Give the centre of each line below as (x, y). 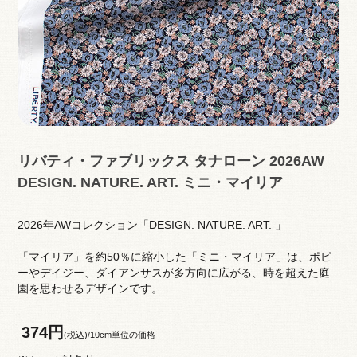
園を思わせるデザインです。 (90, 288)
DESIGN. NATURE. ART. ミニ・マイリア (150, 182)
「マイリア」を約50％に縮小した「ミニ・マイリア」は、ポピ (174, 256)
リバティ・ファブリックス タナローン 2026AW (171, 160)
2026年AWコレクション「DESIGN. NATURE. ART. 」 (151, 224)
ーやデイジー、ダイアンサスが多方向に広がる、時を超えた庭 (173, 272)
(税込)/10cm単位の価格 (109, 334)
